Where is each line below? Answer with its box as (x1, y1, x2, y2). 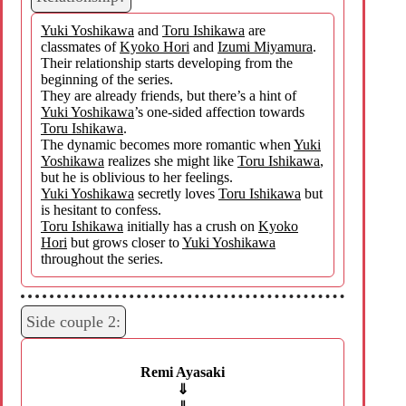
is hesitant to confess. (41, 201, 161, 217)
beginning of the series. (41, 71, 173, 87)
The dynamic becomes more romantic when (41, 136, 294, 152)
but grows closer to (67, 234, 182, 250)
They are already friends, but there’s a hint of (41, 87, 296, 103)
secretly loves (134, 185, 218, 201)
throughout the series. (41, 250, 163, 266)
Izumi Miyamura (217, 38, 313, 54)
